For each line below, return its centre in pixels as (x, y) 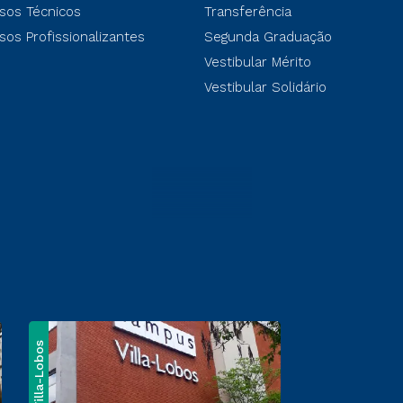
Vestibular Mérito (257, 62)
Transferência (247, 12)
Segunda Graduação (268, 37)
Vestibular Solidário (265, 87)
